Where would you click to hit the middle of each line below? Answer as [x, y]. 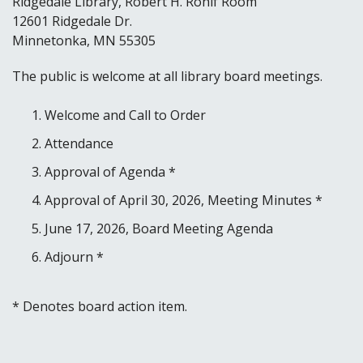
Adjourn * [74, 256]
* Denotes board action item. [100, 306]
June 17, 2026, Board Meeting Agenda [159, 228]
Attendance [79, 143]
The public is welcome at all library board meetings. [167, 76]
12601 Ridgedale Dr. [72, 21]
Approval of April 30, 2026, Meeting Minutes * [184, 200]
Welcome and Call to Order [125, 115]
